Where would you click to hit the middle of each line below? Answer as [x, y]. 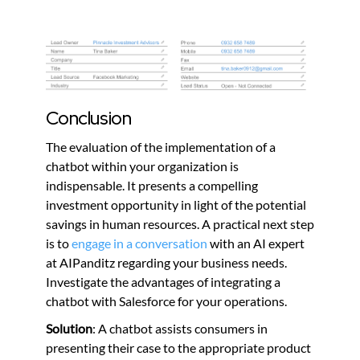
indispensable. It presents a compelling [151, 186]
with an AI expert [256, 243]
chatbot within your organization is [142, 166]
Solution [69, 329]
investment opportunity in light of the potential [176, 205]
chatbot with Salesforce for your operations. [166, 301]
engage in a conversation [139, 243]
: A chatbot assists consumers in [180, 329]
